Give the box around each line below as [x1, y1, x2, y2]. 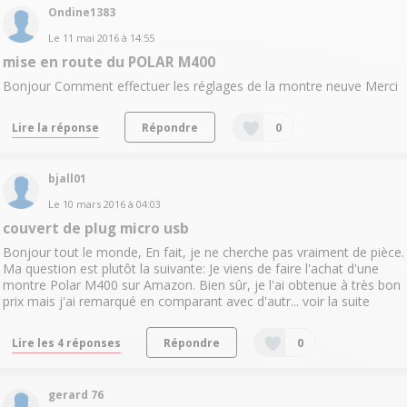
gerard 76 [47, 386, 104, 402]
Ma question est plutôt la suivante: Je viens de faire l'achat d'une [2, 260, 379, 278]
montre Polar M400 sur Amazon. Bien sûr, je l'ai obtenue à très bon [2, 276, 401, 294]
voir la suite [302, 293, 370, 311]
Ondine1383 [47, 4, 115, 20]
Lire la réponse [11, 119, 99, 134]
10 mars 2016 [62, 197, 125, 212]
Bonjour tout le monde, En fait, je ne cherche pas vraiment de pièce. [2, 243, 404, 262]
